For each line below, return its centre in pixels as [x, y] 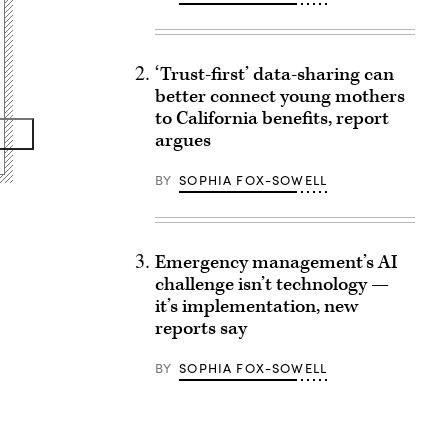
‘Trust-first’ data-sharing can [274, 74]
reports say [200, 328]
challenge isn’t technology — [271, 284]
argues [182, 140]
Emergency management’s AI [276, 262]
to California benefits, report [271, 118]
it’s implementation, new [256, 306]
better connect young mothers [279, 96]
